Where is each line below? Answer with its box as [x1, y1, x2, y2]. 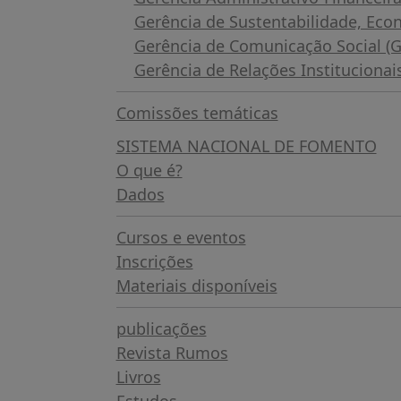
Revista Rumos [115, 341, 228, 363]
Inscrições [115, 250, 193, 272]
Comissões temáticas [115, 101, 278, 124]
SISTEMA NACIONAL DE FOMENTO [115, 134, 377, 157]
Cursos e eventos [115, 226, 246, 248]
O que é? [115, 158, 183, 181]
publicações [115, 317, 207, 339]
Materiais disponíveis [115, 274, 277, 296]
